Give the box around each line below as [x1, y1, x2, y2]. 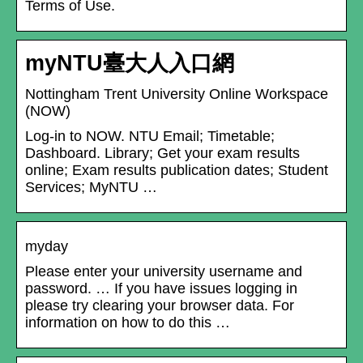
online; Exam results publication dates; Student [25, 162, 328, 179]
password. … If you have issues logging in [25, 280, 297, 297]
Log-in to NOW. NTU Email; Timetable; [25, 128, 275, 145]
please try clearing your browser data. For [25, 297, 294, 314]
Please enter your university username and [25, 263, 302, 280]
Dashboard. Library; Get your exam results [25, 145, 300, 162]
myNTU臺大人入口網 [25, 51, 234, 76]
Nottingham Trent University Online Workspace [25, 86, 328, 103]
